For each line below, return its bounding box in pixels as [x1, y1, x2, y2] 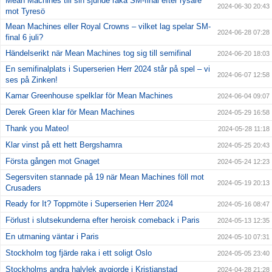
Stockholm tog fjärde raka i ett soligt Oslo [5, 248, 152, 257]
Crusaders [5, 183, 41, 192]
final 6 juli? [5, 32, 43, 42]
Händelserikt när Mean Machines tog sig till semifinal [5, 48, 191, 58]
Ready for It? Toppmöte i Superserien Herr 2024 [5, 199, 173, 208]
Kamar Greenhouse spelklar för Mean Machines [5, 90, 173, 100]
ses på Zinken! [5, 75, 58, 84]
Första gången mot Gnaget [5, 156, 100, 166]
